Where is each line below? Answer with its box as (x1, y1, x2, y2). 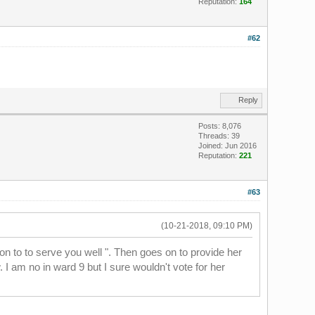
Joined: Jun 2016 (198, 141, 257, 150)
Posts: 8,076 (198, 122, 241, 130)
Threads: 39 (198, 131, 240, 140)
